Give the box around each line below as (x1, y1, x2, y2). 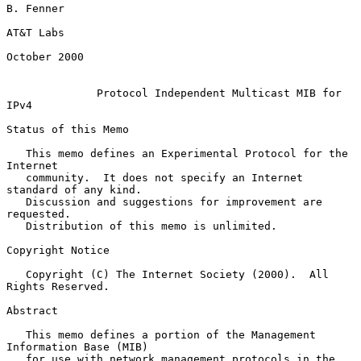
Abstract (6, 304, 58, 317)
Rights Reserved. (6, 280, 110, 293)
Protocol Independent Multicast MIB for (97, 86, 342, 99)
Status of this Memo (6, 122, 129, 135)
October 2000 (6, 50, 84, 63)
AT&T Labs (6, 26, 64, 39)
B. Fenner (6, 2, 64, 15)
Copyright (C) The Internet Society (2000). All (6, 268, 26, 280)
